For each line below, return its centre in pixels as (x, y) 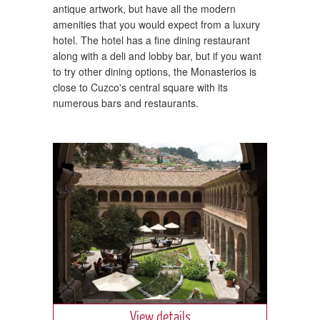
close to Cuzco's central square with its (140, 87)
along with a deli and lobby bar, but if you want (157, 55)
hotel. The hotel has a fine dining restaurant (151, 40)
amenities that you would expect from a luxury (156, 24)
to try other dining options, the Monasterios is (155, 71)
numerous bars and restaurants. (126, 102)
